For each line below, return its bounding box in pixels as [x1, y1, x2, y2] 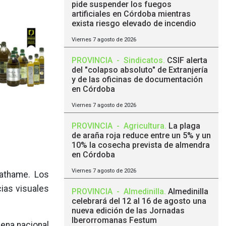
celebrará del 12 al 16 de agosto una [72, 196, 206, 206]
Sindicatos [124, 55, 163, 65]
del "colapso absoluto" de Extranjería [72, 65, 208, 75]
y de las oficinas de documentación [72, 75, 203, 84]
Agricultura [124, 121, 164, 131]
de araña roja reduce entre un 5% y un [72, 131, 211, 140]
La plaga [168, 121, 200, 131]
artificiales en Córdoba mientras [72, 9, 191, 19]
